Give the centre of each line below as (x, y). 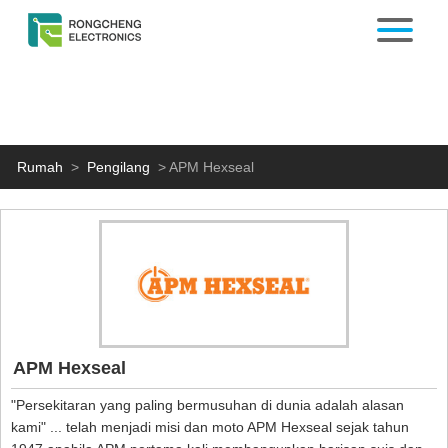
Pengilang (119, 167)
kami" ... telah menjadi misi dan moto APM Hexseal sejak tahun (210, 427)
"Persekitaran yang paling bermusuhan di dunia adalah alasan (207, 405)
